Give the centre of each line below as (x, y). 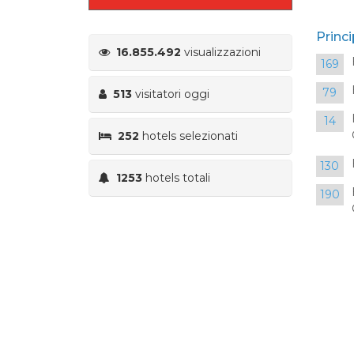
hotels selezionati (188, 136)
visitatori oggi (171, 94)
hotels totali (176, 177)
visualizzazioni (221, 52)
